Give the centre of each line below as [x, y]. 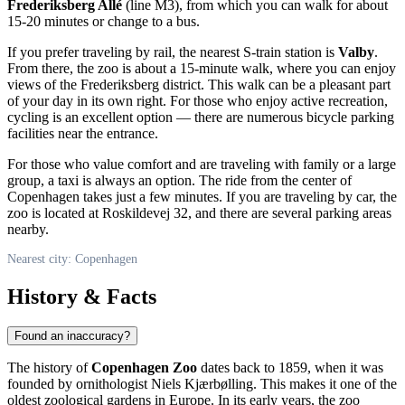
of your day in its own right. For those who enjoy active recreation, [198, 100]
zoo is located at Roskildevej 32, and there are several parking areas [199, 212]
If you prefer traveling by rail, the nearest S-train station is [173, 52]
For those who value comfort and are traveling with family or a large [202, 164]
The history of [49, 368]
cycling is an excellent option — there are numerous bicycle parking [201, 117]
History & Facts [82, 296]
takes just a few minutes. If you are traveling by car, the [238, 196]
